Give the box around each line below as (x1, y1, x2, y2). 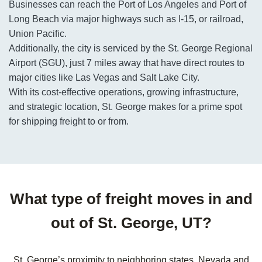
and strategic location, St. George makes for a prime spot (9, 102, 242, 112)
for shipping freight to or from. (9, 116, 129, 126)
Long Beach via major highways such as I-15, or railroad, (9, 14, 243, 24)
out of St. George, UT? (50, 214, 212, 232)
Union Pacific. (9, 29, 67, 39)
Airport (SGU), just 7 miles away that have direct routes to (9, 58, 244, 68)
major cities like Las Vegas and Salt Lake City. (9, 73, 199, 82)
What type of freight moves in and (9, 190, 253, 208)
